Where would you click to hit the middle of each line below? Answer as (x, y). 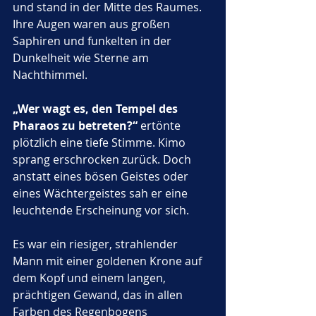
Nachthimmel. (50, 75)
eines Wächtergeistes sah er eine (102, 193)
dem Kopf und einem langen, (91, 278)
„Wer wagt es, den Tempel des (97, 109)
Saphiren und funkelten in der (93, 41)
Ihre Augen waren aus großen (93, 24)
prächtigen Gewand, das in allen (99, 295)
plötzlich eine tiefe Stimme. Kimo (101, 142)
